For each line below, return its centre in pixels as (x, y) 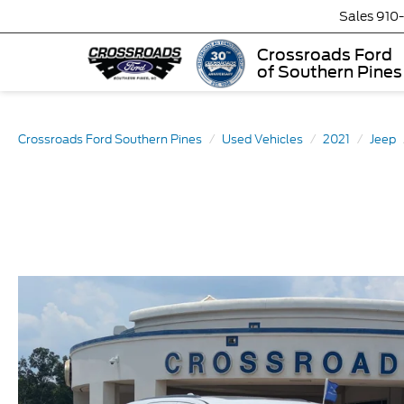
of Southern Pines (330, 72)
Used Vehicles (262, 139)
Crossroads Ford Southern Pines (110, 139)
